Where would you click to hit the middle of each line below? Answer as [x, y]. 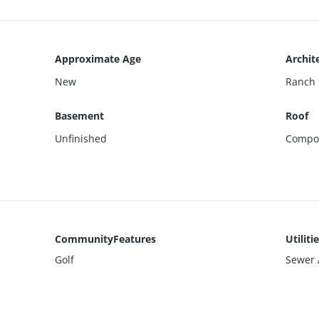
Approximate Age [98, 58]
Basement [80, 115]
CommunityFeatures [106, 239]
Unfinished [81, 138]
